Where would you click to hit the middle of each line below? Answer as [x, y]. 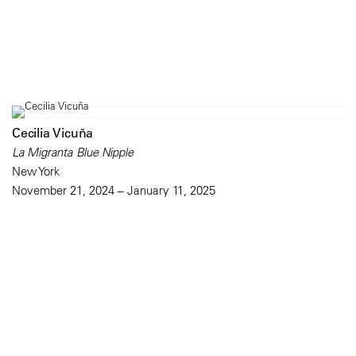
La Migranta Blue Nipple [73, 153]
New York [36, 172]
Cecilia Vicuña [53, 133]
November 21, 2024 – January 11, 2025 [114, 191]
